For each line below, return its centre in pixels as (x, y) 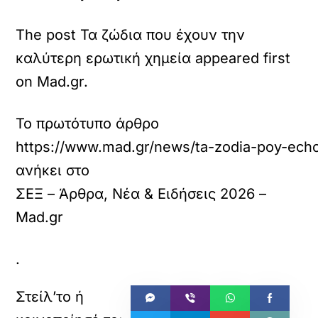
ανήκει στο (53, 170)
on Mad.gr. (52, 81)
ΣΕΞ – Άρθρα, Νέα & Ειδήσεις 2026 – (141, 193)
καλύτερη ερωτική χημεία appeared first (153, 58)
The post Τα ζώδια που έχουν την (131, 34)
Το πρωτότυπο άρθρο (88, 123)
